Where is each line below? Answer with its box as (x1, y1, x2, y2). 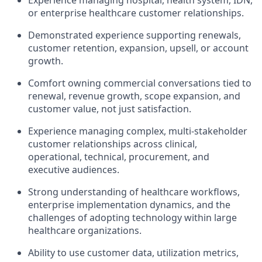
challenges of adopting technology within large (28, 211, 237, 224)
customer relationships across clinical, (28, 137, 197, 150)
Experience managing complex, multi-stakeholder (28, 124, 247, 137)
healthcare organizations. (28, 223, 142, 237)
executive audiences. (28, 163, 119, 176)
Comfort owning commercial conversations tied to (28, 76, 251, 89)
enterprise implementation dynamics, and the (28, 198, 230, 211)
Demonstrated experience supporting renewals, (28, 28, 241, 42)
